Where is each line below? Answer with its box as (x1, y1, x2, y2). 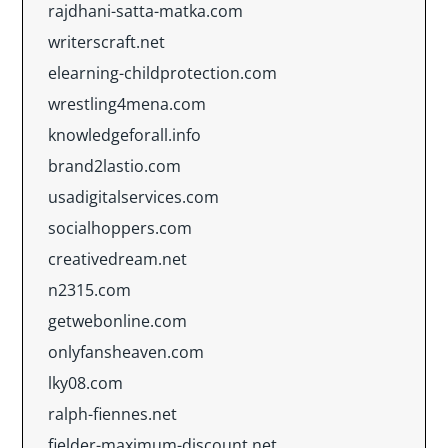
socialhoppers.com (48, 217, 192, 239)
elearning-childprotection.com (48, 62, 277, 84)
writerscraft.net (48, 31, 165, 53)
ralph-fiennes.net (48, 403, 177, 425)
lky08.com (48, 372, 123, 394)
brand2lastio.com (48, 155, 181, 177)
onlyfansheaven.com (48, 341, 204, 363)
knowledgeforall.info (48, 124, 201, 146)
